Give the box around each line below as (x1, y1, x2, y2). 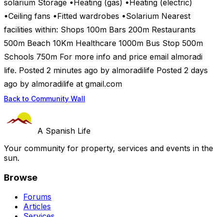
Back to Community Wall (4, 94, 85, 103)
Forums (23, 192, 51, 202)
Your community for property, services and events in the (4, 143, 213, 153)
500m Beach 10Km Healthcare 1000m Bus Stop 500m (4, 38, 203, 48)
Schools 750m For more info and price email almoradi (4, 52, 202, 62)
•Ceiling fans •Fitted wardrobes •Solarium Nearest (4, 11, 190, 21)
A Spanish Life (37, 125, 91, 136)
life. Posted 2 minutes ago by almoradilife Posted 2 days (4, 65, 208, 76)
